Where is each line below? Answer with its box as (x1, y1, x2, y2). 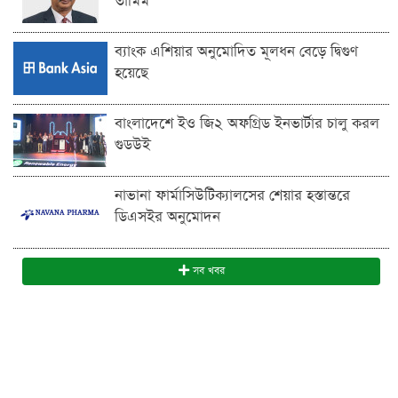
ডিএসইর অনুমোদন (114, 206, 220, 227)
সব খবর (188, 263, 225, 278)
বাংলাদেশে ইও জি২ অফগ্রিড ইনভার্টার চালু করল (114, 113, 379, 134)
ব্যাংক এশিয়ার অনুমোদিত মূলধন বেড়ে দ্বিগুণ (114, 41, 358, 62)
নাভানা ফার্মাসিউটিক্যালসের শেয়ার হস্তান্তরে (114, 185, 350, 206)
